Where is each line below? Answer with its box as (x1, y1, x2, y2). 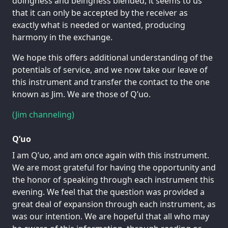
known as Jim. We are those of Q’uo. (12, 89, 151, 100)
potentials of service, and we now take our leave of (12, 64, 208, 76)
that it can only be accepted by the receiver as (12, 7, 188, 19)
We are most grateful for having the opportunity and (12, 162, 216, 174)
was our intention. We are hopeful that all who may (12, 211, 209, 222)
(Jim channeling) (12, 109, 74, 121)
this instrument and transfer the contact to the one (12, 76, 210, 88)
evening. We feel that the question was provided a (12, 186, 205, 198)
